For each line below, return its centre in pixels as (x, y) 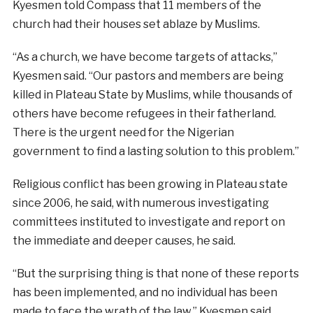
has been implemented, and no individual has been (145, 293)
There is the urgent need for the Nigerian (123, 133)
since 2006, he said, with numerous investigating (140, 203)
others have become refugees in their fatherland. (144, 114)
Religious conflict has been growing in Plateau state (150, 184)
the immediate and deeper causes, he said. (124, 241)
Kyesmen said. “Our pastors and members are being (148, 76)
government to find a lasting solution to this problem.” (155, 152)
